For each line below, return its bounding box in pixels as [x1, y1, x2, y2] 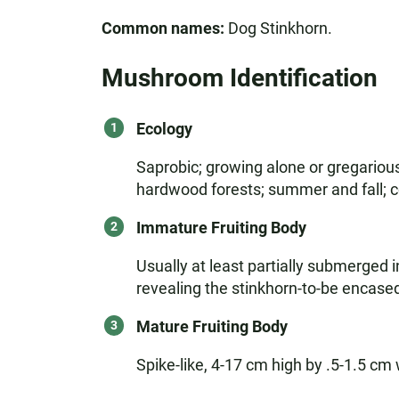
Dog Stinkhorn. [224, 19, 332, 37]
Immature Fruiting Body [135, 218, 306, 237]
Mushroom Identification [101, 63, 378, 93]
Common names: [101, 19, 224, 37]
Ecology [135, 119, 192, 138]
